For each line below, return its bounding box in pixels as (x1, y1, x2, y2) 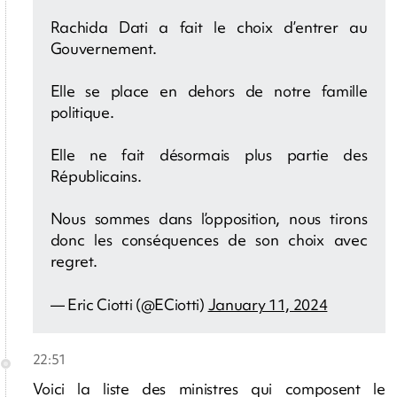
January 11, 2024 (207, 294, 328, 315)
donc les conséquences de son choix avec (50, 229, 368, 250)
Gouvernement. (50, 37, 157, 58)
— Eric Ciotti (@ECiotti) (50, 294, 208, 315)
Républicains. (50, 165, 142, 186)
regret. (50, 250, 97, 271)
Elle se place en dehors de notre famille (50, 80, 368, 101)
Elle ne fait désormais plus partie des (50, 144, 368, 165)
